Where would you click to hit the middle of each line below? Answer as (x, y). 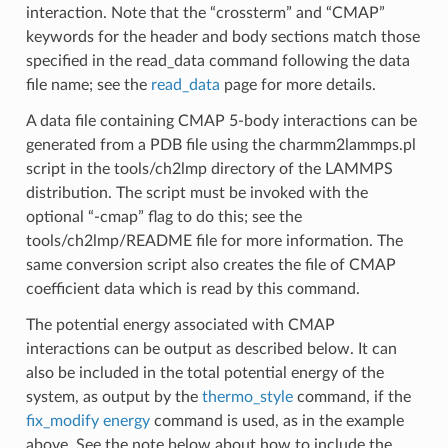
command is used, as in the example (276, 420)
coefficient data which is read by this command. (192, 288)
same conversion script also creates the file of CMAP (210, 264)
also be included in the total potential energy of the (204, 372)
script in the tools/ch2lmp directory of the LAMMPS (209, 168)
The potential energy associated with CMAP (180, 324)
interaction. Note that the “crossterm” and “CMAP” (205, 12)
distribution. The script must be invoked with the (196, 192)
